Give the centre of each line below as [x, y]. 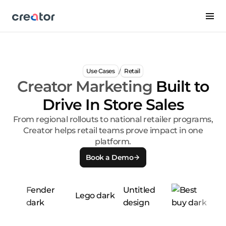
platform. [113, 142]
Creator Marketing [87, 87]
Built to [182, 87]
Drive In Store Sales [113, 105]
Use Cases [100, 71]
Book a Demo [109, 157]
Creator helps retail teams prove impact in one [113, 131]
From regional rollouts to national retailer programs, [113, 120]
